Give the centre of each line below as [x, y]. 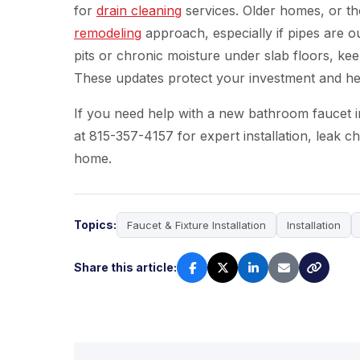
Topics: [95, 225]
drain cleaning [139, 10]
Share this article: [125, 267]
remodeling [108, 33]
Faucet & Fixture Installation [196, 225]
